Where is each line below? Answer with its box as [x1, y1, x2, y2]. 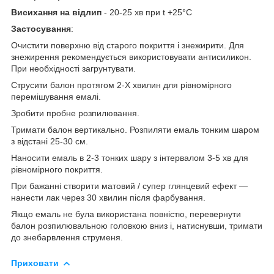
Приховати [11, 257, 59, 268]
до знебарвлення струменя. [11, 232, 123, 242]
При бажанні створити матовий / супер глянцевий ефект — [11, 180, 248, 191]
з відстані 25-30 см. [11, 136, 88, 146]
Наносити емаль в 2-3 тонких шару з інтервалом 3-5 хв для [11, 152, 248, 163]
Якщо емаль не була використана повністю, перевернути [11, 209, 241, 219]
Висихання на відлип [11, 7, 102, 17]
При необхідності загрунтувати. [11, 63, 136, 73]
